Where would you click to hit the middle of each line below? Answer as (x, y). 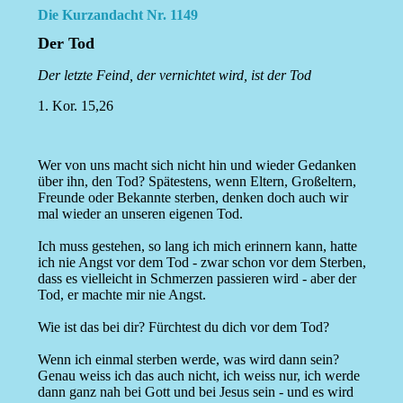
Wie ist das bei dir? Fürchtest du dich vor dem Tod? (183, 327)
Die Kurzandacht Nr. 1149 (117, 15)
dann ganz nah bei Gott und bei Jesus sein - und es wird (195, 392)
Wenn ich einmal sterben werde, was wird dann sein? (188, 360)
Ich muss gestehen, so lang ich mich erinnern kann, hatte (197, 246)
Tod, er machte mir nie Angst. (121, 295)
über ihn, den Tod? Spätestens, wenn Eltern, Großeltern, (197, 182)
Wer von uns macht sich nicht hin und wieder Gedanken (197, 166)
